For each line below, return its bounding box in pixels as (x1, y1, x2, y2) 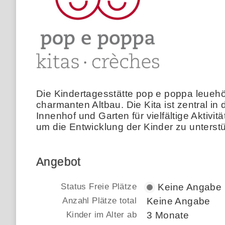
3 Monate (147, 209, 189, 220)
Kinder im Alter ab (66, 209, 137, 219)
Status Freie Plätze (61, 181, 137, 191)
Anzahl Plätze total (62, 195, 137, 205)
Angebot (36, 155, 81, 168)
